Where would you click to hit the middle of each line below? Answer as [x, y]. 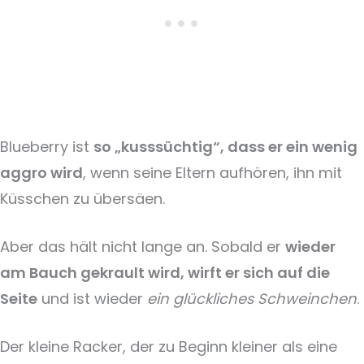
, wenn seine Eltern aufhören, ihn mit [212, 172]
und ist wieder [92, 298]
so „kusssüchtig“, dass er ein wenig [225, 146]
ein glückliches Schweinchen [252, 298]
